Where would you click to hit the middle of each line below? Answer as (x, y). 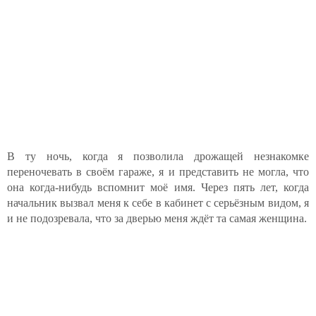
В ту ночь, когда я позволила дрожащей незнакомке (158, 156)
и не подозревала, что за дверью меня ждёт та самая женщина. (157, 218)
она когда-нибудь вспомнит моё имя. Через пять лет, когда (158, 187)
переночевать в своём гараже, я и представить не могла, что (158, 172)
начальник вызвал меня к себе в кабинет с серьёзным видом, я (158, 203)
